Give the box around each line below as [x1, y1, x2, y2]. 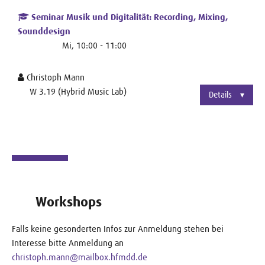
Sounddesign [18, 25, 70, 37]
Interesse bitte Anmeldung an [12, 237, 124, 248]
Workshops [35, 193, 102, 210]
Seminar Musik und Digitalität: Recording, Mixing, [29, 11, 228, 22]
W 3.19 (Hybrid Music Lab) [30, 86, 127, 96]
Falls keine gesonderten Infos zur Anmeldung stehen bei [12, 223, 224, 234]
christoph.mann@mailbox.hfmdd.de [12, 251, 147, 262]
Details [209, 90, 232, 100]
